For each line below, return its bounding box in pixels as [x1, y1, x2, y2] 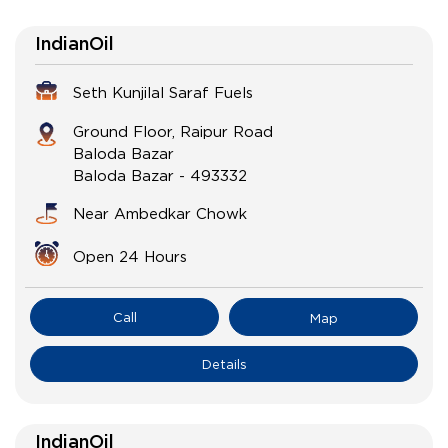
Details [201, 357, 247, 372]
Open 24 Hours [73, 248, 187, 265]
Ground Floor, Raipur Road [73, 123, 273, 140]
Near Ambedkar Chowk [73, 205, 247, 222]
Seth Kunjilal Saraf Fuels [73, 84, 253, 101]
